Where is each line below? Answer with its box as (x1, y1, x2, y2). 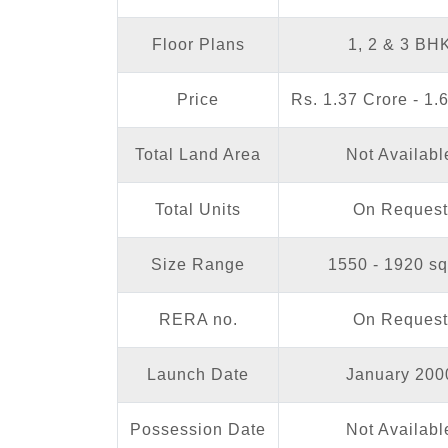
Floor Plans (151, 36, 245, 53)
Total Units (155, 201, 241, 218)
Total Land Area (135, 146, 261, 163)
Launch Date (147, 366, 249, 383)
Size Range (151, 256, 245, 273)
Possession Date (130, 421, 266, 438)
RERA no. (158, 311, 238, 328)
